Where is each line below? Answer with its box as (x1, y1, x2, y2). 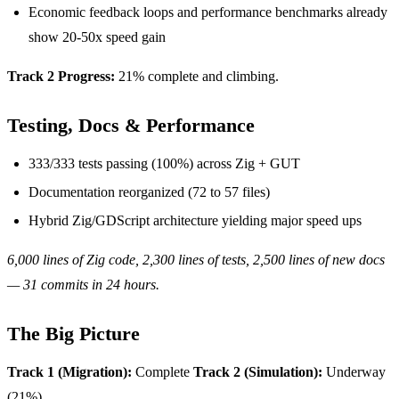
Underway (322, 363, 386, 379)
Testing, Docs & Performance (7, 113, 255, 136)
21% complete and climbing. (115, 68, 279, 84)
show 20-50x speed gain (28, 28, 166, 45)
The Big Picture (7, 322, 140, 345)
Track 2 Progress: (7, 68, 115, 84)
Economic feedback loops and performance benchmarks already (28, 4, 387, 20)
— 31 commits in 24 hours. (7, 276, 159, 292)
